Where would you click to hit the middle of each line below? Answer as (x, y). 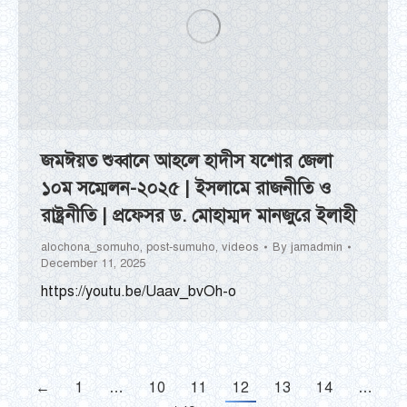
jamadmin (317, 247)
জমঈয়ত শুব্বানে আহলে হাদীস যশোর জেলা (187, 161)
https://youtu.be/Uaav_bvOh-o (139, 291)
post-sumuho (181, 247)
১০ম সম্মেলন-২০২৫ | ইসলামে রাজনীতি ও (186, 188)
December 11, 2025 (93, 263)
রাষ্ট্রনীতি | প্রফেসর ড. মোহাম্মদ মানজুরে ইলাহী (199, 215)
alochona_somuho (90, 247)
